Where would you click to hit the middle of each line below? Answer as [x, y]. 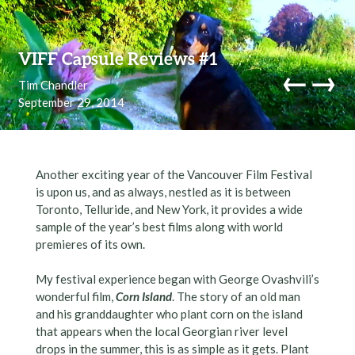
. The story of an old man [236, 297]
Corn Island [143, 297]
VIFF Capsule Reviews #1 [117, 58]
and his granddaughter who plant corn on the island [169, 314]
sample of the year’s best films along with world [159, 226]
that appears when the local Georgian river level [161, 332]
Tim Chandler [53, 84]
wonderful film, [75, 297]
